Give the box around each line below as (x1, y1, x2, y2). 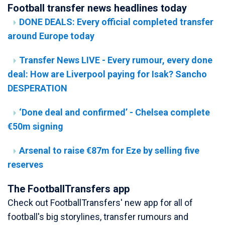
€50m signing (8, 121, 63, 132)
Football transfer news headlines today (8, 2, 187, 14)
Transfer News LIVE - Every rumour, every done (19, 55, 212, 65)
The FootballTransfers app (8, 183, 130, 195)
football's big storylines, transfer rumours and (8, 211, 188, 222)
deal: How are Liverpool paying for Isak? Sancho (8, 69, 207, 79)
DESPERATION (8, 83, 67, 93)
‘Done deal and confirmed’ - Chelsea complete (19, 107, 210, 118)
